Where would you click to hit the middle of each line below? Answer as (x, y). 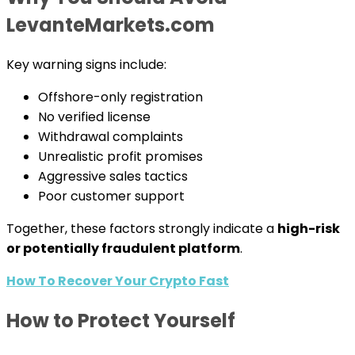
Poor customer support (111, 197)
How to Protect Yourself (121, 321)
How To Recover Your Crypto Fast (118, 281)
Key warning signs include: (86, 65)
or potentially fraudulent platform (123, 249)
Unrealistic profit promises (120, 157)
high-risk (309, 229)
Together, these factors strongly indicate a (142, 229)
